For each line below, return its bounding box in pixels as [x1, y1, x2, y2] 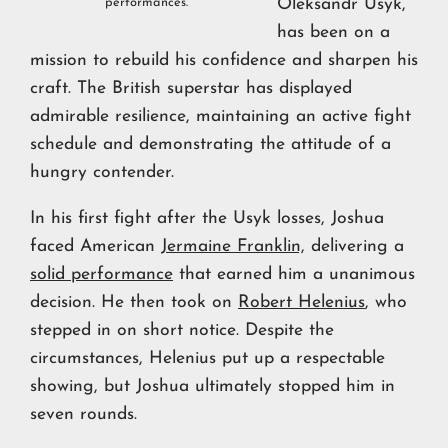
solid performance [30, 266, 173, 284]
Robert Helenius [238, 294, 365, 312]
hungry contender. [30, 164, 174, 182]
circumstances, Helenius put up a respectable [30, 350, 385, 368]
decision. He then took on [30, 294, 238, 312]
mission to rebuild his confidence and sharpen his [30, 52, 418, 70]
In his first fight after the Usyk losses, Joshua [30, 210, 384, 228]
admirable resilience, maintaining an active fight [30, 108, 411, 126]
